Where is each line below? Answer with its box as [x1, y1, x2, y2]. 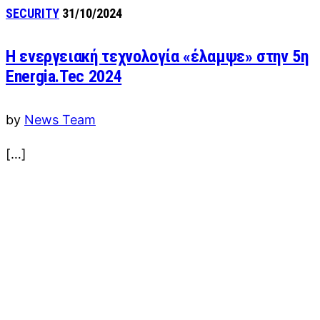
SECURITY [6, 5, 59, 21]
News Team [24, 112, 96, 128]
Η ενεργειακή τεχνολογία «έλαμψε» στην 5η [6, 46, 309, 67]
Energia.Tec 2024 [6, 66, 122, 87]
